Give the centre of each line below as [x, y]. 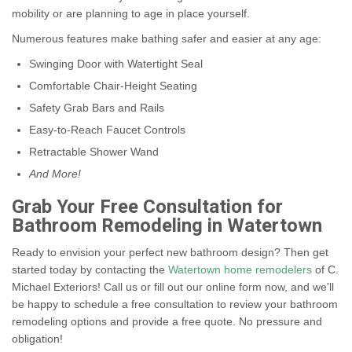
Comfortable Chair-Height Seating [113, 86]
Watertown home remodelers [240, 270]
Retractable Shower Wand [94, 152]
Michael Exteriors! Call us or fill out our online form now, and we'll [173, 287]
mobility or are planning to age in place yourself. [131, 14]
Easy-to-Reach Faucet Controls [107, 130]
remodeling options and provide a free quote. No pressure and [167, 322]
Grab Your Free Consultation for [147, 207]
